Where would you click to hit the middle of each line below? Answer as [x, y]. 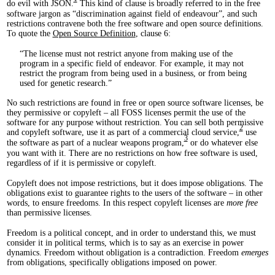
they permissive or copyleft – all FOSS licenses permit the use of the [126, 113]
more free [242, 203]
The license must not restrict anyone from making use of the [128, 53]
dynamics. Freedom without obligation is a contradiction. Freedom [124, 252]
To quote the [29, 33]
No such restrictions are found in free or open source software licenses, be [135, 103]
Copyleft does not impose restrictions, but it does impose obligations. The [134, 184]
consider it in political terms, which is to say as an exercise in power [125, 242]
